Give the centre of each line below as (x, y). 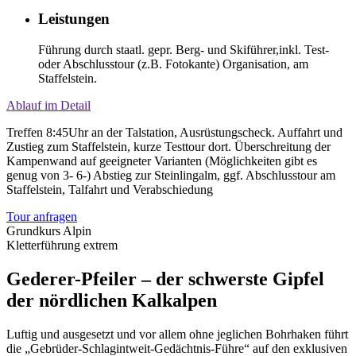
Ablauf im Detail (48, 105)
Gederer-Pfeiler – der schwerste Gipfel (165, 279)
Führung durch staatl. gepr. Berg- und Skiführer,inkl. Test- (184, 50)
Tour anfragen (42, 217)
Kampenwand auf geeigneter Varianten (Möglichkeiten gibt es (162, 161)
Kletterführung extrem (62, 245)
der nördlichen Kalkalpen (112, 300)
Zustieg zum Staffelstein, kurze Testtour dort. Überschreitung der (168, 147)
